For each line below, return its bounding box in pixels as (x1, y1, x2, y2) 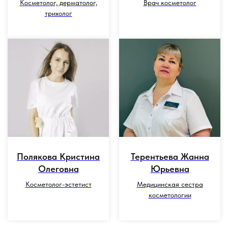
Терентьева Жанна (130, 151, 209, 162)
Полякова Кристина (17, 151, 100, 162)
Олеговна (38, 163, 79, 175)
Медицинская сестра (136, 180, 203, 189)
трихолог (44, 9, 72, 17)
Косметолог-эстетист (25, 180, 92, 189)
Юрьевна (150, 163, 189, 175)
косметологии (148, 191, 191, 199)
